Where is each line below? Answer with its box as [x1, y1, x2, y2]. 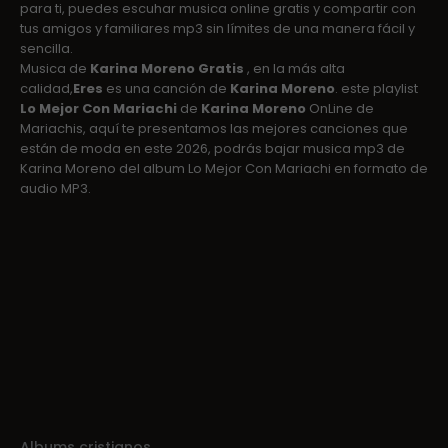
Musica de [20, 59, 90, 79]
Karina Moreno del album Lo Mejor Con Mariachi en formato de [20, 159, 428, 179]
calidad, [20, 79, 73, 99]
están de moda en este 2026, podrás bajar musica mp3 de [20, 139, 405, 159]
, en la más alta [244, 59, 345, 79]
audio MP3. [20, 179, 91, 199]
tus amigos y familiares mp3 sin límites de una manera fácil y [20, 19, 415, 39]
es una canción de [103, 79, 230, 99]
